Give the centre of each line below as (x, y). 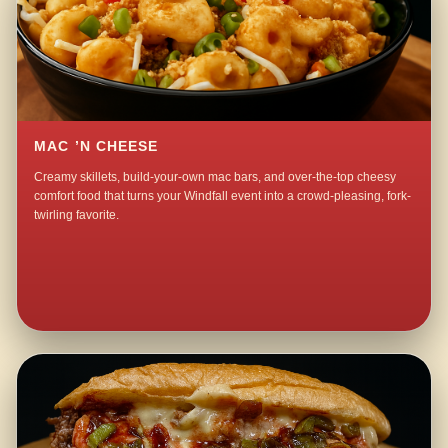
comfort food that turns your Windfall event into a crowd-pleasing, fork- (223, 195)
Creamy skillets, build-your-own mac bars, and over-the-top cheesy (215, 176)
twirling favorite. (77, 214)
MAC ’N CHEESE (96, 146)
